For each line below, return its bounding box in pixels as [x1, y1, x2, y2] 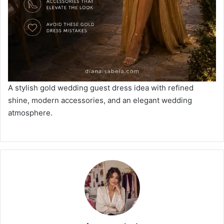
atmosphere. [8, 108, 52, 118]
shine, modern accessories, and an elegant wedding [8, 95, 192, 105]
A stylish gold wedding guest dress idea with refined [8, 83, 193, 93]
